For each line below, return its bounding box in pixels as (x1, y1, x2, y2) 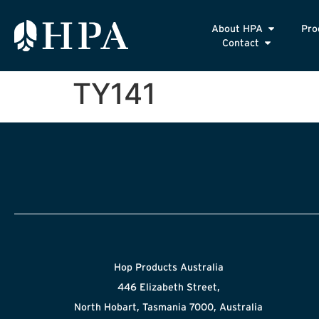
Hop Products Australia (113, 261, 224, 273)
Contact (222, 37, 260, 48)
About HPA (211, 23, 263, 34)
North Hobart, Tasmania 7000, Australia (74, 301, 263, 313)
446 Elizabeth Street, (117, 281, 220, 293)
